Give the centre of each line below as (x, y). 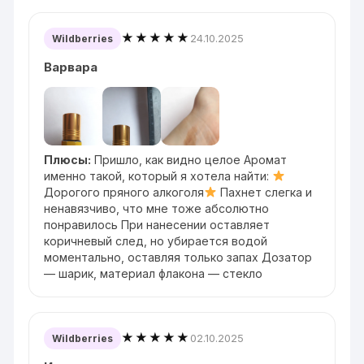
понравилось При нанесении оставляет (157, 224)
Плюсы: (68, 159)
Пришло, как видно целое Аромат (189, 159)
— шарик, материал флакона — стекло (154, 273)
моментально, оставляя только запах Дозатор (178, 257)
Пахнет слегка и (265, 192)
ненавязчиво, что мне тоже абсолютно (157, 208)
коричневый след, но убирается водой (156, 240)
